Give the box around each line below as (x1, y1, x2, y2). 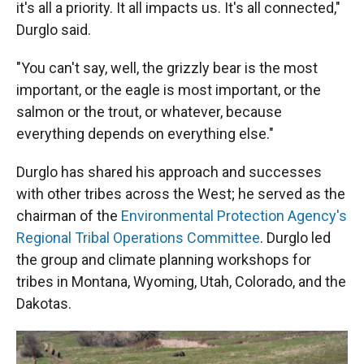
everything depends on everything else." (16, 125, 274, 143)
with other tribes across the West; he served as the (16, 185, 345, 203)
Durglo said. (16, 21, 91, 39)
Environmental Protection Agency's (121, 207, 347, 225)
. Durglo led (260, 229, 331, 247)
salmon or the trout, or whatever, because (16, 103, 282, 121)
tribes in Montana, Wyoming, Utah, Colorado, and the (16, 273, 346, 291)
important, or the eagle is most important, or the (16, 81, 321, 99)
